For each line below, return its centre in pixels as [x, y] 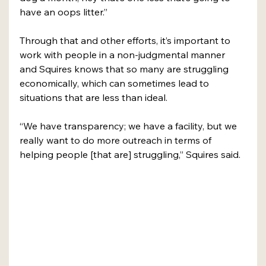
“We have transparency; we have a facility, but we [129, 126]
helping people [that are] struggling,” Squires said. [131, 155]
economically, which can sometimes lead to [115, 83]
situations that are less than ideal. [95, 98]
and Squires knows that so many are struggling [125, 69]
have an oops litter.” [64, 12]
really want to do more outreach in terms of [117, 140]
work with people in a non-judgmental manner [123, 55]
